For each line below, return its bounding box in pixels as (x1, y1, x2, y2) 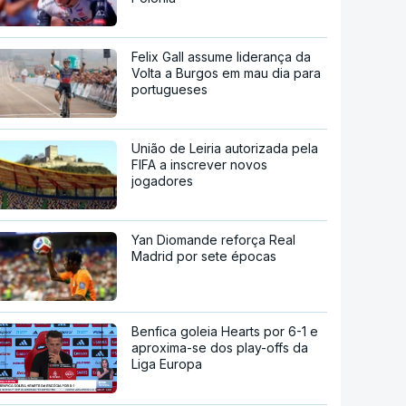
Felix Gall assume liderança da (131, 48, 312, 64)
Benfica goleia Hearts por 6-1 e (131, 323, 319, 339)
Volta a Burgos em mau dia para (131, 64, 322, 81)
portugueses (131, 81, 208, 97)
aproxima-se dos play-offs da (131, 339, 309, 355)
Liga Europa (131, 355, 203, 372)
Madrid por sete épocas (131, 247, 277, 264)
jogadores (131, 172, 194, 188)
